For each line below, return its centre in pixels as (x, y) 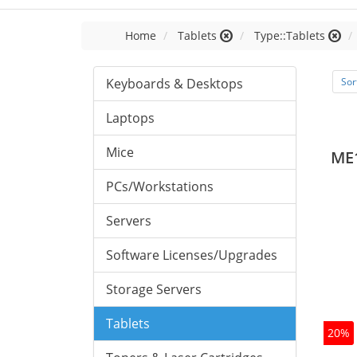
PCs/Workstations (160, 186)
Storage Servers (154, 289)
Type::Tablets (290, 35)
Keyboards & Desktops (175, 84)
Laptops (130, 118)
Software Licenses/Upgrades (192, 255)
